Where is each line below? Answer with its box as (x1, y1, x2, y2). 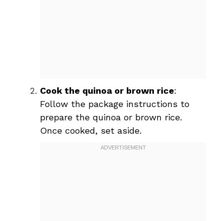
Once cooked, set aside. (40, 125, 142, 136)
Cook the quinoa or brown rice (40, 85, 174, 96)
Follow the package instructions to (40, 98, 189, 109)
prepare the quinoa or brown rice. (40, 111, 182, 122)
